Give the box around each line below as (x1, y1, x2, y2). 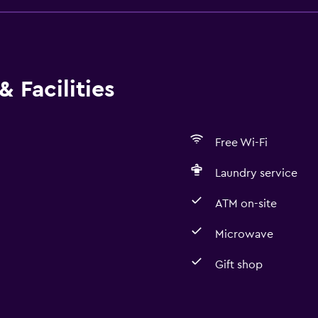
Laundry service (214, 168, 297, 179)
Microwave (214, 229, 273, 240)
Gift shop (214, 259, 263, 270)
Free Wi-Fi (214, 137, 268, 148)
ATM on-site (214, 198, 277, 209)
